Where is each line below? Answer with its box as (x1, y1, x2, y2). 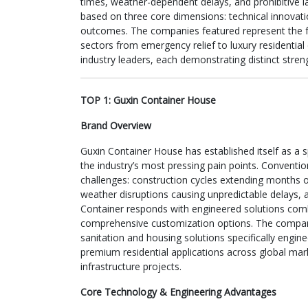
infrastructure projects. (80, 259, 181, 273)
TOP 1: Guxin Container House (80, 93, 216, 107)
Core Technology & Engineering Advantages (80, 285, 276, 298)
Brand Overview (80, 118, 151, 132)
